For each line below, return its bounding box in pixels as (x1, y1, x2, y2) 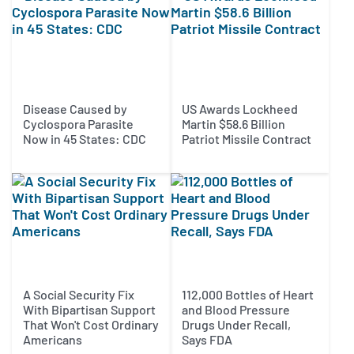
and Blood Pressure (181, 301, 290, 317)
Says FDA (181, 331, 232, 347)
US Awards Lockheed (181, 100, 298, 116)
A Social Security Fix (23, 286, 134, 302)
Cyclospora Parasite (23, 115, 134, 131)
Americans (23, 331, 82, 347)
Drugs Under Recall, (181, 316, 291, 332)
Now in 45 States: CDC (23, 130, 146, 146)
